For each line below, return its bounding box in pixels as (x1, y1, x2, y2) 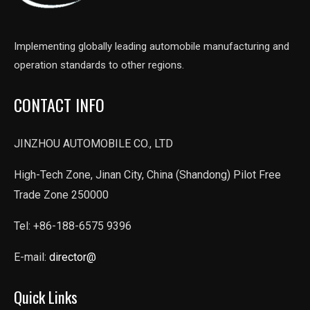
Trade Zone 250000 (14, 188, 109, 202)
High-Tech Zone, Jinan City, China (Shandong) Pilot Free (14, 168, 281, 182)
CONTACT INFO (14, 92, 104, 118)
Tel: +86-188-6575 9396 (14, 219, 131, 233)
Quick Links (14, 285, 77, 309)
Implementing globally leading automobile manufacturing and (14, 40, 289, 53)
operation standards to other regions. (14, 59, 184, 72)
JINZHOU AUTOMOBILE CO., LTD (14, 137, 173, 151)
